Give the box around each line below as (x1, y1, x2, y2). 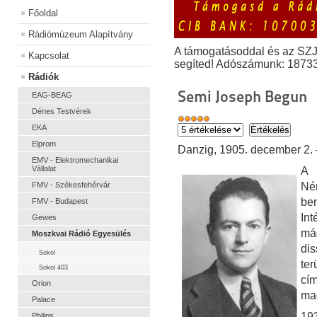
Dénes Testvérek (32, 107, 91, 116)
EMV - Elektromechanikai (32, 156, 118, 165)
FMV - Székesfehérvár (32, 180, 110, 190)
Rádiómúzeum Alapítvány (28, 29, 133, 40)
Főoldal (28, 8, 58, 19)
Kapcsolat (28, 50, 69, 62)
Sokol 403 (39, 264, 68, 272)
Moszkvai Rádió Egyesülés (32, 229, 131, 238)
